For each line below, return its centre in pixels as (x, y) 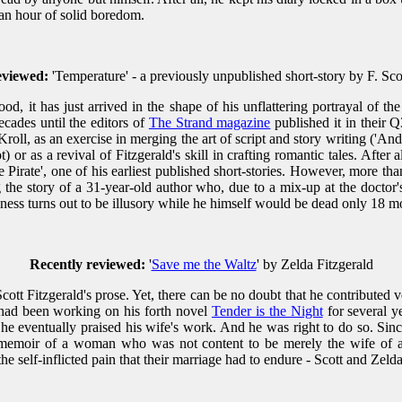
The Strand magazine (210, 123)
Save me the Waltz (204, 265)
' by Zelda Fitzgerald (315, 265)
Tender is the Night (267, 311)
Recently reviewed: (87, 265)
